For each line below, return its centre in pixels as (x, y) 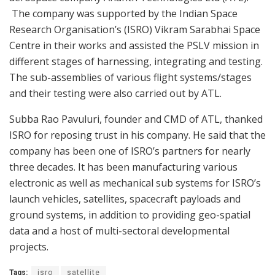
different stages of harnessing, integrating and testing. (136, 61)
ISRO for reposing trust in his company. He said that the (137, 135)
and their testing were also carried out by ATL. (115, 93)
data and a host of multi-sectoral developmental (119, 230)
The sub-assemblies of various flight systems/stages (130, 77)
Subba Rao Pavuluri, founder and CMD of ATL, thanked (136, 119)
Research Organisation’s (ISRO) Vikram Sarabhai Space (135, 29)
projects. (29, 246)
